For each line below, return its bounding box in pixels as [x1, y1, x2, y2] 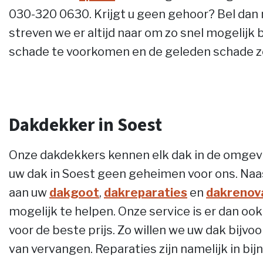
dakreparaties [104, 186, 187, 200]
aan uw [9, 186, 49, 200]
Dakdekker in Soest [9, 114, 162, 137]
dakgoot [49, 186, 99, 200]
